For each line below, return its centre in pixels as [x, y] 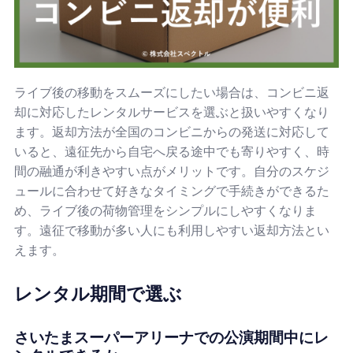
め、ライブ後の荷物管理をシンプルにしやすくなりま [165, 210]
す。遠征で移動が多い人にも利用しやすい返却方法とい [172, 230]
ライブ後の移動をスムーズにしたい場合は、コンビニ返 [172, 92]
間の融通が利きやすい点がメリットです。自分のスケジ [172, 171]
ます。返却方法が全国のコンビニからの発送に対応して [172, 132]
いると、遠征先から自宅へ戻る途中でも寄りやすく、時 [172, 151]
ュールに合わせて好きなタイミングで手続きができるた [172, 191]
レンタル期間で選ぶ [98, 294]
